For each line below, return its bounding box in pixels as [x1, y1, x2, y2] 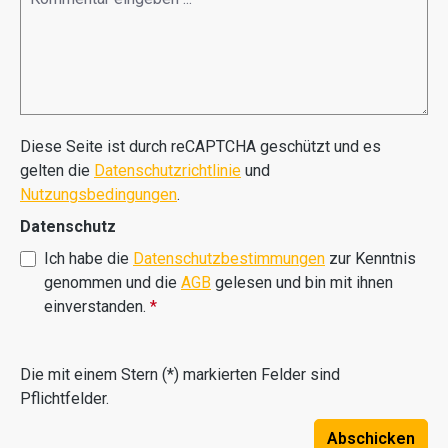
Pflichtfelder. [20, 389, 109, 408]
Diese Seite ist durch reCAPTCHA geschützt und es [20, 137, 381, 156]
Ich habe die [44, 249, 133, 268]
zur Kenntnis [325, 249, 416, 268]
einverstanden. [44, 297, 150, 316]
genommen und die [44, 273, 181, 292]
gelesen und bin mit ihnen [211, 273, 393, 292]
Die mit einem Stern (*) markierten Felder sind [20, 365, 340, 384]
